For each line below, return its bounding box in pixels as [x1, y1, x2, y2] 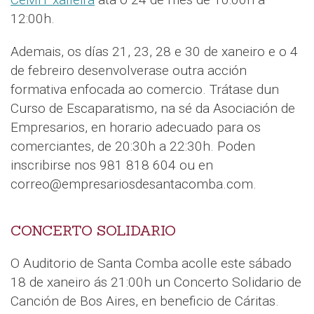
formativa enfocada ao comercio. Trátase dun [11, 81, 279, 97]
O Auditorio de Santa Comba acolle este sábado [11, 254, 292, 271]
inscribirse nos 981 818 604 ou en [11, 156, 213, 173]
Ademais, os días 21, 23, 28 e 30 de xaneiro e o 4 [11, 43, 298, 60]
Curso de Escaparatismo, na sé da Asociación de [11, 100, 295, 116]
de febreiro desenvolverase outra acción [11, 62, 247, 78]
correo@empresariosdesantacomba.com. [11, 175, 257, 192]
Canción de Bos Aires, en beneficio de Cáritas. [11, 292, 279, 309]
